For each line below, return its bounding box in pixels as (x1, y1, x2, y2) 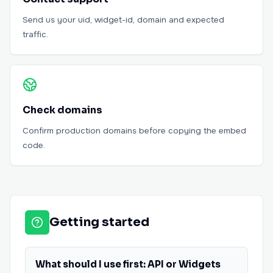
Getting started (49, 214, 149, 230)
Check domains (23, 104, 102, 116)
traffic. (23, 29, 48, 40)
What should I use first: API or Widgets (35, 258, 221, 270)
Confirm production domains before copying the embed (23, 126, 246, 136)
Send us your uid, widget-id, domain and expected (23, 15, 224, 25)
